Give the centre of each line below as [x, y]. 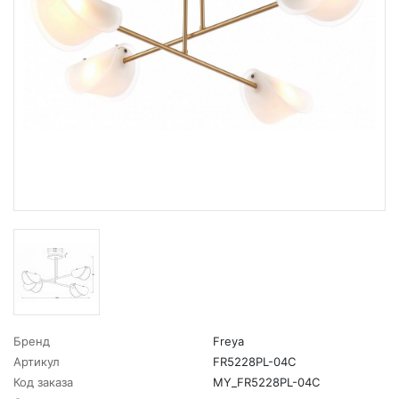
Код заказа [43, 382]
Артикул [37, 362]
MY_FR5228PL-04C [266, 382]
